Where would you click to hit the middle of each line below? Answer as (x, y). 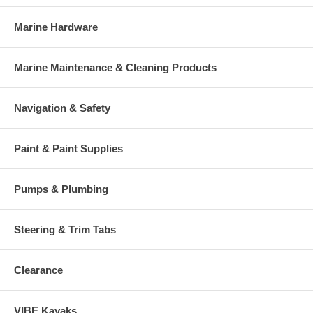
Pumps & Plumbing (61, 189)
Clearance (38, 270)
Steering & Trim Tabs (65, 229)
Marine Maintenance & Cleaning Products (115, 67)
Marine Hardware (56, 27)
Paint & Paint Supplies (68, 148)
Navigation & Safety (62, 108)
